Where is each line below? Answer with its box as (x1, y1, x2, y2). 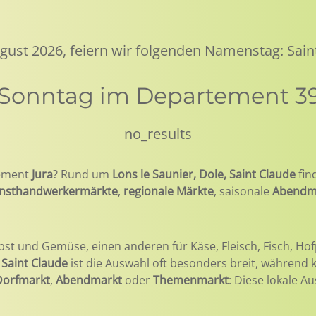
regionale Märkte (123, 183, 214, 199)
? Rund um (53, 166, 112, 182)
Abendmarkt (56, 272, 122, 288)
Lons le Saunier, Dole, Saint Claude (112, 166, 296, 182)
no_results (124, 124, 192, 143)
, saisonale (214, 183, 272, 199)
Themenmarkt (153, 272, 229, 288)
